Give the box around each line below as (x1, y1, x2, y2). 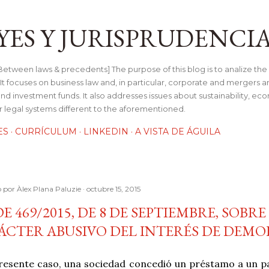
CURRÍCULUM (15, 126, 77, 137)
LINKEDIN (83, 126, 128, 137)
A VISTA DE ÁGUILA (135, 126, 220, 137)
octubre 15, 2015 (86, 184, 141, 193)
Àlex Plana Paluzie (17, 184, 81, 193)
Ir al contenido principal (77, 7, 192, 23)
